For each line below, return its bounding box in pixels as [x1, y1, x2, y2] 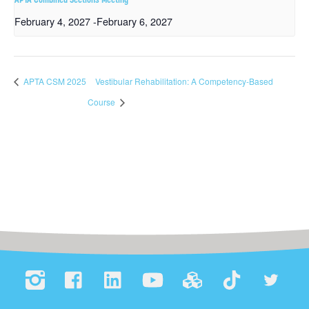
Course [88, 95, 118, 108]
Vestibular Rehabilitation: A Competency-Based [95, 75, 274, 88]
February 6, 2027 [97, 14, 172, 28]
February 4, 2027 [14, 14, 90, 28]
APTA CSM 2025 [21, 75, 86, 88]
